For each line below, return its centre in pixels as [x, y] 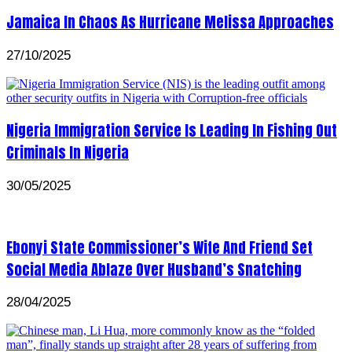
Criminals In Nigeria [68, 153]
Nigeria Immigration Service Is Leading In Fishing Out [172, 131]
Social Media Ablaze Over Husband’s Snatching [154, 269]
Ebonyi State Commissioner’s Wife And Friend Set [159, 247]
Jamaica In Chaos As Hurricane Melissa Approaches [170, 22]
